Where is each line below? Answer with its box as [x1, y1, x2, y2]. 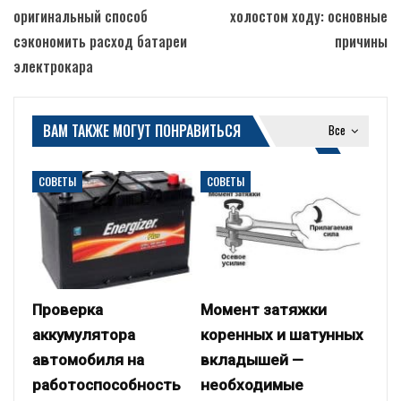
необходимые [200, 376, 303, 395]
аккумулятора [32, 326, 135, 345]
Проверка [32, 301, 103, 320]
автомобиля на [32, 351, 144, 370]
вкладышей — [200, 351, 303, 370]
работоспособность [32, 376, 181, 395]
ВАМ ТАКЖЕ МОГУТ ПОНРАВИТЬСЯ [43, 120, 241, 142]
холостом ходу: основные [230, 5, 388, 28]
